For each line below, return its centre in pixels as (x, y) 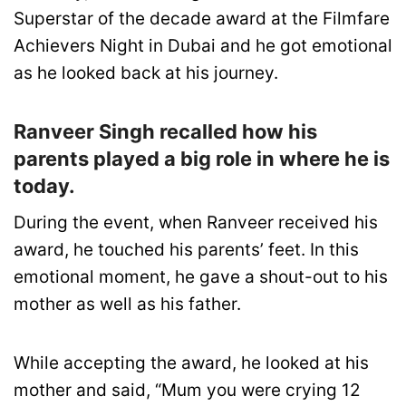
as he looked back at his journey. (146, 73)
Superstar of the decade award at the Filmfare (202, 19)
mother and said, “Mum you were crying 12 (187, 390)
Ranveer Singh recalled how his (165, 132)
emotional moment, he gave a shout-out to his (201, 277)
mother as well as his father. (127, 304)
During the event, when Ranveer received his (196, 223)
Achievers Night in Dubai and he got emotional (203, 46)
